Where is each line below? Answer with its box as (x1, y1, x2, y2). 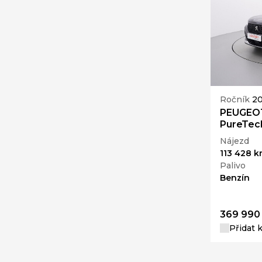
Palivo (220, 160, 246, 171)
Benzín (220, 172, 250, 183)
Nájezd (220, 135, 249, 146)
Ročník (220, 94, 252, 105)
